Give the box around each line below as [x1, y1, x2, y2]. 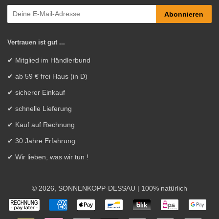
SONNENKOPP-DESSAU [58, 185, 135, 193]
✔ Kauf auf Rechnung [7, 121, 75, 129]
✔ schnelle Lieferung [7, 105, 72, 113]
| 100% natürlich [135, 185, 187, 193]
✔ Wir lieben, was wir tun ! [7, 153, 88, 161]
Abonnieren [164, 10, 203, 18]
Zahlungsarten [109, 201, 160, 210]
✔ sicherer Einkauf [7, 89, 65, 97]
